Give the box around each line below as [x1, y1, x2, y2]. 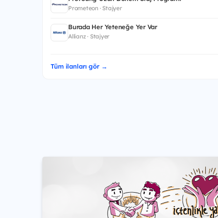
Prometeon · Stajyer [68, 4, 122, 12]
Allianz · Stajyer [68, 33, 110, 40]
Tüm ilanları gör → [51, 62, 108, 71]
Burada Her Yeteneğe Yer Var [68, 23, 157, 31]
